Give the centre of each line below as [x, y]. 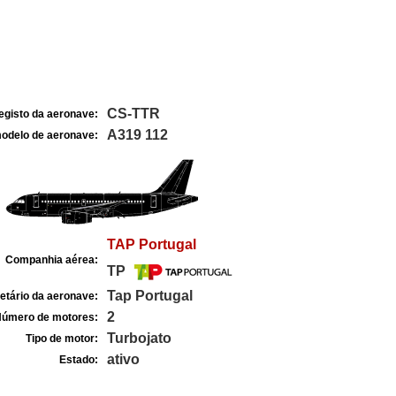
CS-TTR [133, 114]
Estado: [78, 360]
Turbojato [139, 338]
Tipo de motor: [61, 339]
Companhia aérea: [51, 260]
